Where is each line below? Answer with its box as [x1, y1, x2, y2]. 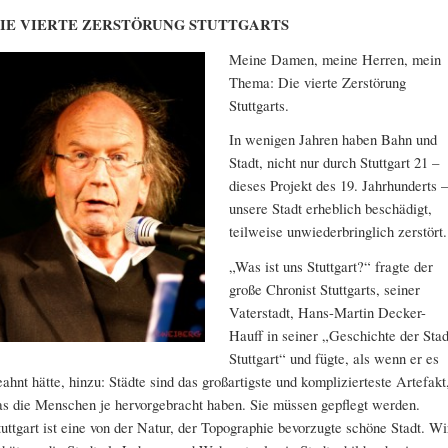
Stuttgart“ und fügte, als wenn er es [229, 348, 439, 369]
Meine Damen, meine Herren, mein [229, 48, 441, 69]
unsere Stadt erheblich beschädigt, [229, 198, 432, 219]
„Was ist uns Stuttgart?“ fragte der [229, 256, 433, 277]
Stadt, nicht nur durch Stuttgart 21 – [229, 152, 439, 173]
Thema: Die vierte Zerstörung [229, 71, 406, 92]
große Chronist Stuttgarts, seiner [229, 279, 420, 300]
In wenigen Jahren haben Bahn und [229, 129, 437, 150]
